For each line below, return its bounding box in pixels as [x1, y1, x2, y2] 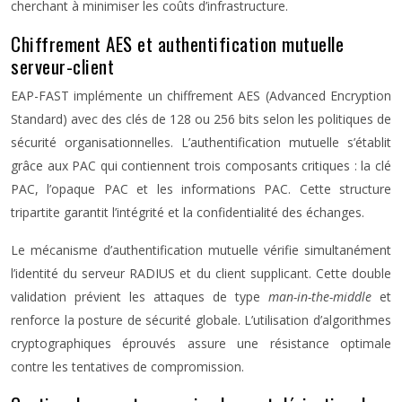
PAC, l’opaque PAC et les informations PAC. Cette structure [11, 180, 391, 197]
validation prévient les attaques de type [11, 288, 268, 305]
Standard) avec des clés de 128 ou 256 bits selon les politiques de [11, 110, 391, 127]
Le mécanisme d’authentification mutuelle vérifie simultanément [11, 241, 391, 258]
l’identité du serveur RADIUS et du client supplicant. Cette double [11, 265, 391, 282]
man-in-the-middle [268, 288, 380, 305]
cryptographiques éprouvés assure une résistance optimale [11, 335, 391, 352]
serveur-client [11, 52, 114, 80]
